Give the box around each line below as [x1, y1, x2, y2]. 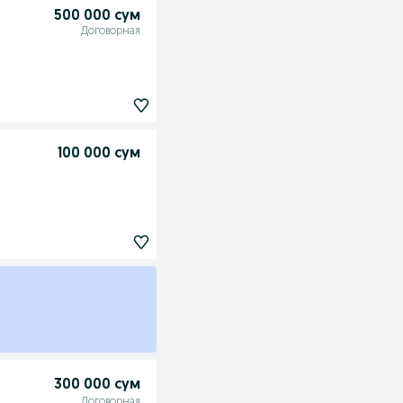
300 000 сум [53, 378, 140, 393]
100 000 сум [57, 147, 140, 162]
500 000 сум [53, 9, 140, 23]
